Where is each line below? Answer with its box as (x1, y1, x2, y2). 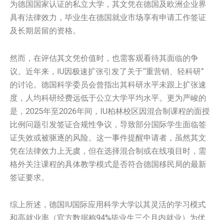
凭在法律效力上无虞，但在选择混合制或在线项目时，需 (10, 146, 206, 156)
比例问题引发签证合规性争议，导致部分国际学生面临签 (10, 119, 206, 129)
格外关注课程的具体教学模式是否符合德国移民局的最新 (10, 159, 206, 169)
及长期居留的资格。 (10, 26, 81, 35)
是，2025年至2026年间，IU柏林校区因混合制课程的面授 (10, 106, 210, 116)
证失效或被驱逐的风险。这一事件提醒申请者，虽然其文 (10, 133, 206, 142)
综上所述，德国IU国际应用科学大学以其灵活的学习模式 (10, 200, 206, 210)
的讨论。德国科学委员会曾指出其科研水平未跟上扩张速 (10, 80, 206, 89)
